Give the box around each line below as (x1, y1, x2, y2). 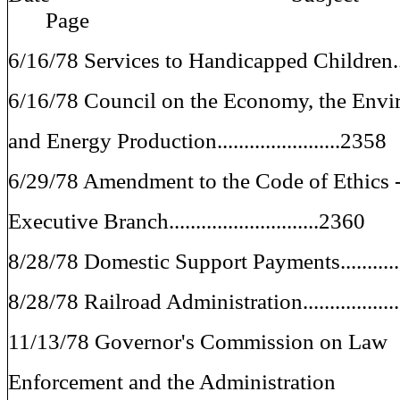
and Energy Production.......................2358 (8, 128, 387, 153)
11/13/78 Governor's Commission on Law (8, 329, 387, 354)
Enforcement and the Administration (8, 369, 336, 394)
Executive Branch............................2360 (8, 208, 365, 233)
